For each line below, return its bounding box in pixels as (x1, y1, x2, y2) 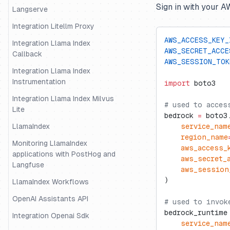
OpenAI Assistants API (12, 195, 88, 203)
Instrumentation (12, 78, 66, 86)
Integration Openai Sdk (12, 212, 89, 220)
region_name (164, 133, 228, 141)
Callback (12, 50, 42, 58)
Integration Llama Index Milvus (12, 94, 114, 103)
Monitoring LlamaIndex (12, 139, 87, 147)
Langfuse (12, 161, 44, 169)
